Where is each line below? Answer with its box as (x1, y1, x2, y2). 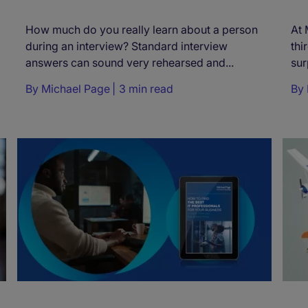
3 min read (119, 82, 173, 96)
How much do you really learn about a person (25, 23, 258, 37)
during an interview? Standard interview (25, 39, 228, 54)
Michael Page (41, 82, 110, 96)
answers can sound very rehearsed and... (25, 56, 234, 70)
